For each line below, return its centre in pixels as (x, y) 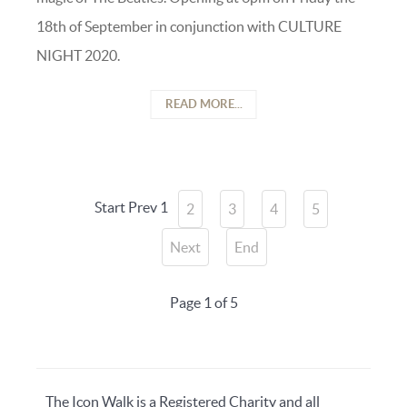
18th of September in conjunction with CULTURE (189, 27)
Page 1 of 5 (203, 303)
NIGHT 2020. (78, 56)
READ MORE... (203, 104)
